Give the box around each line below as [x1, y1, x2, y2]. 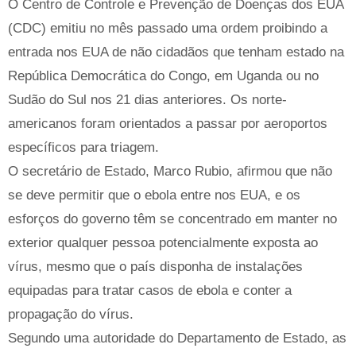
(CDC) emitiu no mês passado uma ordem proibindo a [8, 20, 327, 36]
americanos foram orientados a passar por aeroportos [8, 115, 327, 131]
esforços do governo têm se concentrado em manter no [8, 211, 337, 226]
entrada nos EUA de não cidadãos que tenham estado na [8, 44, 344, 60]
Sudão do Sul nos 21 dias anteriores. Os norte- [8, 91, 287, 107]
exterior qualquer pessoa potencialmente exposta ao [8, 234, 318, 250]
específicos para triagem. [8, 139, 159, 155]
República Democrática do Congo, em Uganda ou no [8, 68, 319, 83]
